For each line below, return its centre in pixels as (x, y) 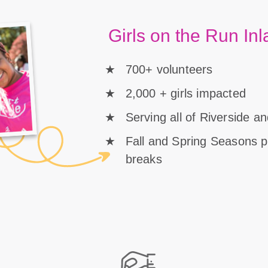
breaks (144, 159)
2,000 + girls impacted (185, 94)
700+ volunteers (169, 70)
